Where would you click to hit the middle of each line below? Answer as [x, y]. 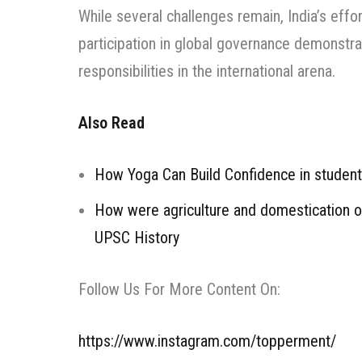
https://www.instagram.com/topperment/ [207, 341]
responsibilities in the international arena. [207, 72]
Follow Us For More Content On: [179, 290]
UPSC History [137, 238]
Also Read [112, 123]
